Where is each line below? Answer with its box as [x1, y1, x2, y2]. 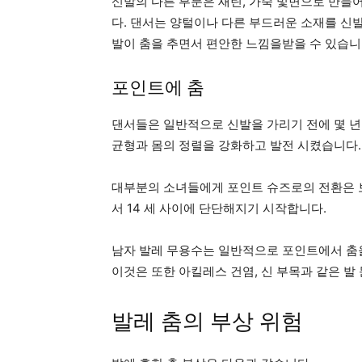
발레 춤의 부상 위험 [112, 308, 303, 335]
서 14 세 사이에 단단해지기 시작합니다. [112, 200, 326, 216]
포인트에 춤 [112, 77, 204, 98]
